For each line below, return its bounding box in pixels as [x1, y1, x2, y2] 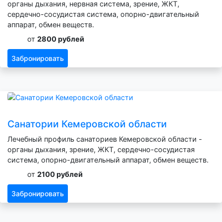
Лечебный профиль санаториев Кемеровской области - [7, 135, 202, 144]
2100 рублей [37, 170, 83, 179]
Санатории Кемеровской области [7, 118, 167, 130]
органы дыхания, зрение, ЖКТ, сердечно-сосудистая [7, 145, 195, 154]
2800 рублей [37, 35, 84, 44]
